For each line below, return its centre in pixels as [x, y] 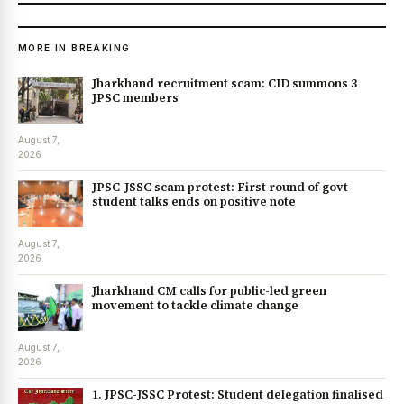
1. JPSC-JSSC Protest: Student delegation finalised [238, 394]
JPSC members [135, 97]
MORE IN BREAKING [74, 47]
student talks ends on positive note [194, 201]
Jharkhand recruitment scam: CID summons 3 [225, 83]
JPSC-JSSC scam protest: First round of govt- [222, 187]
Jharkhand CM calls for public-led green [209, 290]
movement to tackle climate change [195, 305]
